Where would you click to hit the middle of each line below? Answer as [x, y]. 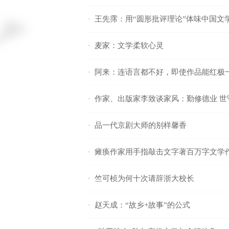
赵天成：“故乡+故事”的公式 [142, 205]
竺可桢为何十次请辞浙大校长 [144, 178]
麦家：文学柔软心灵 [129, 45]
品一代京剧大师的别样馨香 [141, 125]
